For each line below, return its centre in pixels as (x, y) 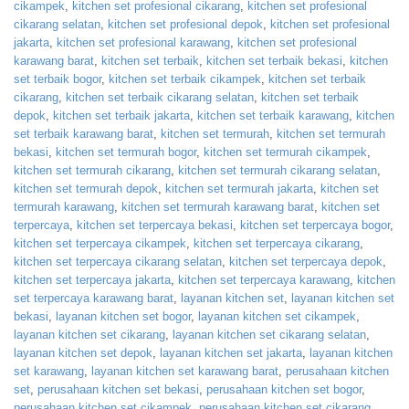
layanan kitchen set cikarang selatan (269, 335)
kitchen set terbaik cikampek (185, 79)
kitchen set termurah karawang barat (218, 207)
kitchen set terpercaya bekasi (155, 225)
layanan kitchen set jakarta (231, 353)
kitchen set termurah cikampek (285, 152)
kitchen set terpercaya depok (306, 262)
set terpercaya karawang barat (94, 299)
